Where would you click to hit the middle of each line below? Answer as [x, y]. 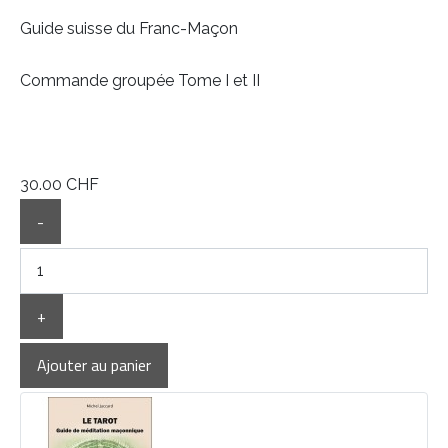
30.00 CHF [59, 185]
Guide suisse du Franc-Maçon [129, 29]
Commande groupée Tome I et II [140, 81]
